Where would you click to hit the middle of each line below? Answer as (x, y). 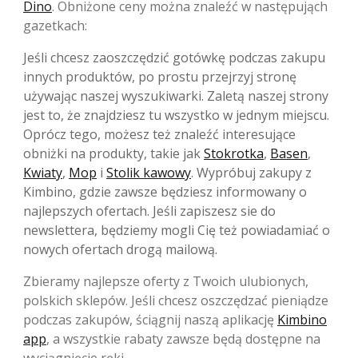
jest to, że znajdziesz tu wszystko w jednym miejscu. (176, 115)
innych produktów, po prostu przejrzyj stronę (160, 77)
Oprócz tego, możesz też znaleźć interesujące (159, 135)
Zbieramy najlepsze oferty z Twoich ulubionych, (166, 282)
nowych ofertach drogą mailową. (120, 250)
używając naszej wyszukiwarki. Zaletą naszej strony (176, 96)
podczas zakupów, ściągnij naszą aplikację (150, 320)
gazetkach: (55, 26)
